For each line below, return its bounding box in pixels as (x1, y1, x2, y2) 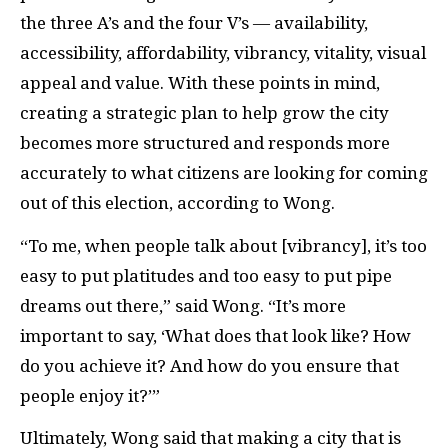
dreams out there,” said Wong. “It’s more (20, 295, 346, 316)
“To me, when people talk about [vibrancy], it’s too (20, 235, 427, 256)
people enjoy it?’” (20, 385, 160, 406)
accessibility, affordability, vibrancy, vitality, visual (20, 43, 426, 64)
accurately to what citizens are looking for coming (20, 163, 428, 184)
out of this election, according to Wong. (20, 193, 339, 214)
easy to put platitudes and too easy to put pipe (20, 265, 392, 286)
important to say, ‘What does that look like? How (20, 325, 411, 346)
